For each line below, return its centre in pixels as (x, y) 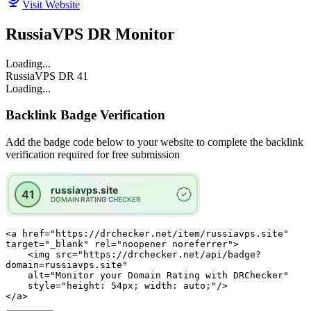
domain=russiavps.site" (67, 265)
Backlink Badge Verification (85, 115)
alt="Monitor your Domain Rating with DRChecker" (17, 276)
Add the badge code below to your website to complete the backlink (154, 142)
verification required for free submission (93, 155)
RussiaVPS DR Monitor (90, 34)
